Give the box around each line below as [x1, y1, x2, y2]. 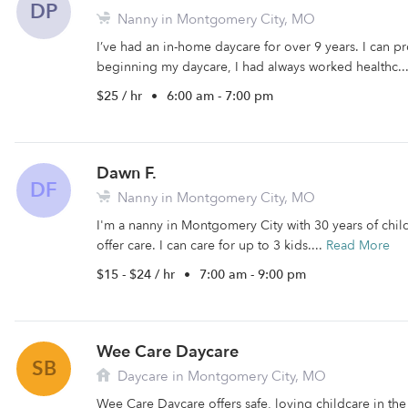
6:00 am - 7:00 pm [167, 87, 273, 105]
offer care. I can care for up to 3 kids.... [97, 237, 326, 254]
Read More [326, 237, 390, 254]
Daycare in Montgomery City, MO [114, 367, 326, 385]
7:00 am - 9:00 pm [199, 266, 306, 283]
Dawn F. [97, 162, 157, 185]
